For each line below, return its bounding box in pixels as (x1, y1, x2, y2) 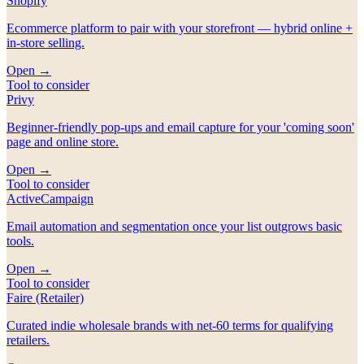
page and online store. (6, 134, 119, 149)
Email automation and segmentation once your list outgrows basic (6, 219, 342, 233)
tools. (6, 233, 34, 248)
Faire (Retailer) (6, 290, 84, 305)
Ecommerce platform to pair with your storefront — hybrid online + (6, 20, 353, 35)
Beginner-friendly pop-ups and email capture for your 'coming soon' (6, 119, 354, 134)
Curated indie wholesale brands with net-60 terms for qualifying (6, 318, 333, 332)
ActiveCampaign (6, 191, 93, 206)
